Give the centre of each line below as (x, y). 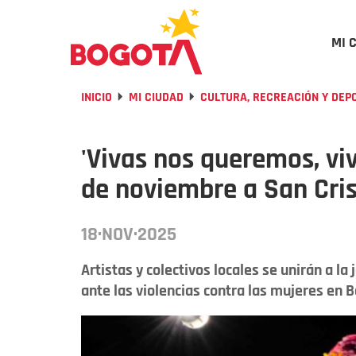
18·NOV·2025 (129, 234)
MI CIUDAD (156, 97)
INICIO (97, 97)
